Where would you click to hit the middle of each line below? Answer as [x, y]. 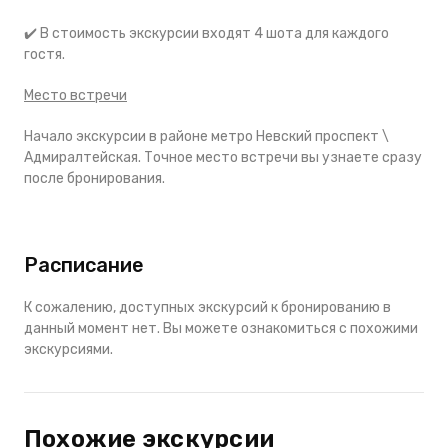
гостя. [44, 54]
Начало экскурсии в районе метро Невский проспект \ [206, 136]
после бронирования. [94, 178]
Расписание [84, 264]
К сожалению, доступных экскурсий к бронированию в [207, 307]
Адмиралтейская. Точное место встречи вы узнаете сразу [223, 157]
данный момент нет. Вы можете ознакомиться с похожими [221, 328]
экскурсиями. [68, 349]
